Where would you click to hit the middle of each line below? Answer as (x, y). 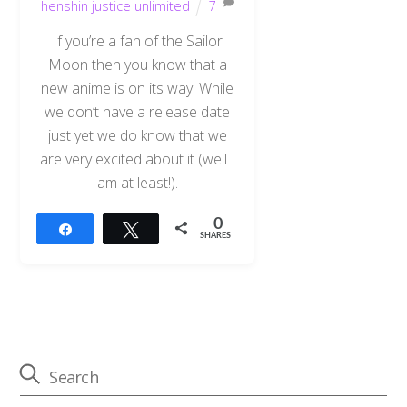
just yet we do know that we (137, 136)
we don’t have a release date (138, 112)
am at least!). (137, 183)
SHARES (216, 235)
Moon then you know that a (137, 65)
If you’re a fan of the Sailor (137, 41)
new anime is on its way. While (138, 89)
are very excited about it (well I (137, 159)
